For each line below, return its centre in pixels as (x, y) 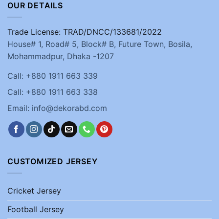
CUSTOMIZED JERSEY (53, 161)
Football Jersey (36, 209)
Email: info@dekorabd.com (57, 108)
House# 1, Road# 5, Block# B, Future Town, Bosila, (100, 44)
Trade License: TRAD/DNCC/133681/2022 (85, 32)
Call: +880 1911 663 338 (53, 92)
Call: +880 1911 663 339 (53, 76)
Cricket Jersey (34, 191)
